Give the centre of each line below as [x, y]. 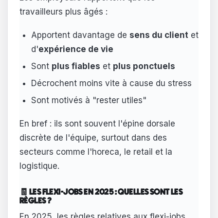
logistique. [39, 166]
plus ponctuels [144, 66]
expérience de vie [76, 49]
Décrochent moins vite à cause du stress [111, 83]
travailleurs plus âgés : [64, 12]
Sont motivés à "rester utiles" [89, 100]
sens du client [159, 35]
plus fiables [76, 66]
